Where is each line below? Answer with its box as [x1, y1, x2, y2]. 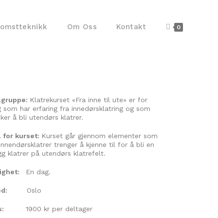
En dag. [23, 168, 51, 176]
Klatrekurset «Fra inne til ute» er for [29, 96, 147, 104]
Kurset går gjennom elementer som [41, 132, 158, 140]
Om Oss [67, 22, 97, 31]
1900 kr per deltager [3, 205, 92, 213]
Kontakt [116, 22, 146, 31]
